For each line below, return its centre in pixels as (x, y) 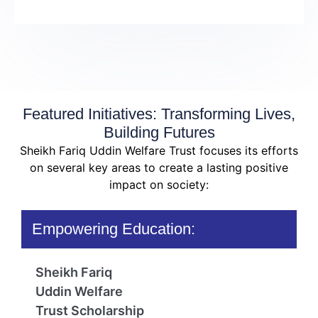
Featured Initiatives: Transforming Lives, (159, 114)
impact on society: (159, 184)
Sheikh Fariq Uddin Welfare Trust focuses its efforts (159, 150)
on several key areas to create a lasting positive (159, 167)
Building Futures (159, 132)
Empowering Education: (114, 229)
